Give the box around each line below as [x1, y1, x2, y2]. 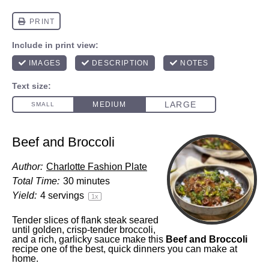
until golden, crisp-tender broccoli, [12, 225, 156, 235]
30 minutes [63, 176, 110, 186]
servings [46, 190, 86, 201]
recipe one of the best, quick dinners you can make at [12, 244, 237, 254]
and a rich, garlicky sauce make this [12, 234, 166, 244]
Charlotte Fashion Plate [46, 162, 147, 172]
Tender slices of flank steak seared [12, 215, 159, 225]
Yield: [12, 190, 37, 201]
